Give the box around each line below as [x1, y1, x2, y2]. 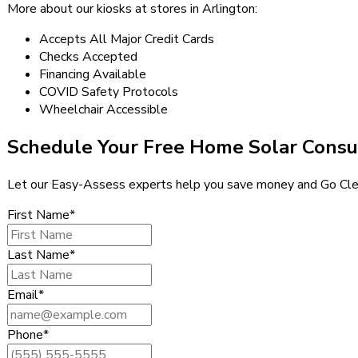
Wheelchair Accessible [39, 100, 168, 118]
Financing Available [39, 65, 146, 83]
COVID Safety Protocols [39, 82, 178, 101]
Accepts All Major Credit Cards [39, 30, 214, 48]
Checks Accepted [39, 47, 137, 66]
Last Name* [7, 245, 75, 264]
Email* [7, 285, 44, 304]
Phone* [7, 325, 49, 344]
